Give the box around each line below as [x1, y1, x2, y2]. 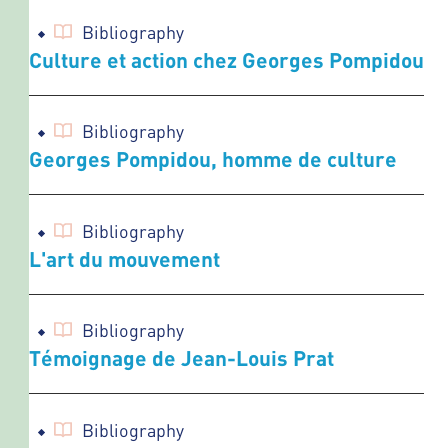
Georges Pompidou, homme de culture [29, 146, 397, 172]
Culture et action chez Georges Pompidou [29, 46, 424, 72]
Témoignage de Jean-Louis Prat [29, 345, 334, 371]
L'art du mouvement [29, 245, 220, 271]
